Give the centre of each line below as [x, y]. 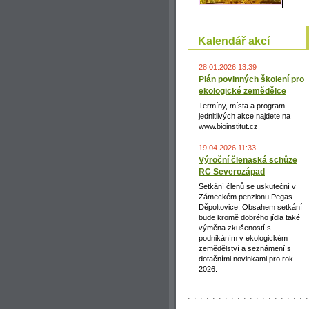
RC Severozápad [232, 171]
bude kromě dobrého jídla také [249, 217]
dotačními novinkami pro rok [246, 258]
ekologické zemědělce [242, 91]
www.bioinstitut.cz [228, 126]
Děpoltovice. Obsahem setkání [250, 207]
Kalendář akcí [234, 40]
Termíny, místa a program [242, 105]
